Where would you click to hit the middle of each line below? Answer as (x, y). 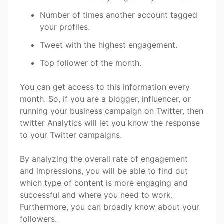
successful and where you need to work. (96, 195)
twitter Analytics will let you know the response (110, 123)
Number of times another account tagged (119, 15)
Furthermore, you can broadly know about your (110, 207)
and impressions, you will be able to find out (104, 171)
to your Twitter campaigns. (71, 135)
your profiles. (65, 27)
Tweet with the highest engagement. (109, 45)
